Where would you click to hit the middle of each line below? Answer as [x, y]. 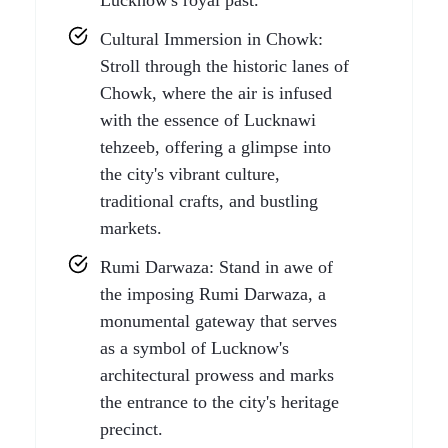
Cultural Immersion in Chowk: [211, 39]
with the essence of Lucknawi [208, 120]
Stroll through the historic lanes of [224, 66]
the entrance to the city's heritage [219, 402]
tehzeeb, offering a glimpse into [215, 147]
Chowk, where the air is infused [216, 93]
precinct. [131, 429]
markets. [131, 228]
